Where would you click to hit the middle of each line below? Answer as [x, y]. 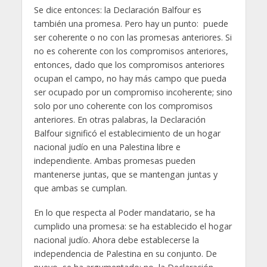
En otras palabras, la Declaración [141, 120]
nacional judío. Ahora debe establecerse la [116, 240]
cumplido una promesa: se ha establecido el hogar [133, 226]
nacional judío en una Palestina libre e [107, 147]
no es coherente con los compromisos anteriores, [131, 51]
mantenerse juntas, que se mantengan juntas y [125, 175]
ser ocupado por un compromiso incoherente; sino [133, 92]
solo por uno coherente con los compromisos [123, 106]
